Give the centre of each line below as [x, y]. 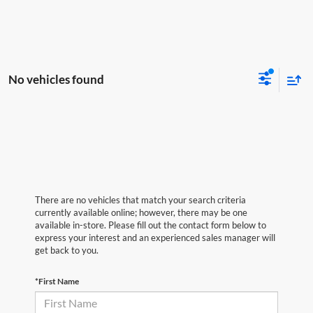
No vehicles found [56, 80]
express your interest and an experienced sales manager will [155, 237]
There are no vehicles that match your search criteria [140, 199]
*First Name [57, 281]
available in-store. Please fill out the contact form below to [151, 225]
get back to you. [67, 250]
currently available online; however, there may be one [141, 212]
